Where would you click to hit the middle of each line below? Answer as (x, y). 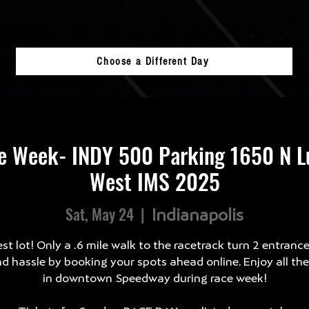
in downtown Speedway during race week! (154, 278)
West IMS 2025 (154, 181)
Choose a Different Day (153, 61)
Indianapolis (198, 215)
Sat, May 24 (100, 213)
